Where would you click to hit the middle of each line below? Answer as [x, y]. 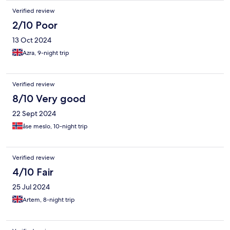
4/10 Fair [33, 172]
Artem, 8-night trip [49, 200]
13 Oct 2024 [32, 40]
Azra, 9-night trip [46, 53]
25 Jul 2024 [31, 187]
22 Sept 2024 [34, 114]
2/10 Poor [35, 25]
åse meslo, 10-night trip [55, 127]
